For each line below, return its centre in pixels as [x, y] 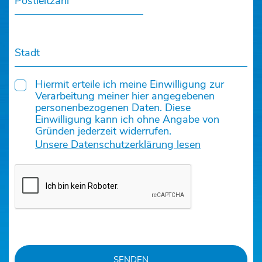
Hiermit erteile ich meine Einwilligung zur [130, 85]
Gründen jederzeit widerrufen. [103, 131]
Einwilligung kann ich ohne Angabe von [127, 120]
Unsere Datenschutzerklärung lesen [118, 145]
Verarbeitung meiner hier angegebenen [125, 96]
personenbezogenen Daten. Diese [113, 108]
